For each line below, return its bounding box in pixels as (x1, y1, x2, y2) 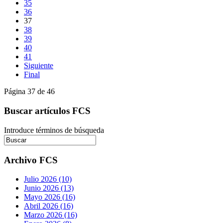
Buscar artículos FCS (4, 106, 91, 116)
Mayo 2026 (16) (24, 193, 75, 202)
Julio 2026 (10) (24, 175, 72, 184)
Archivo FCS (4, 154, 58, 165)
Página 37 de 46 (4, 87, 55, 96)
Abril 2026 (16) (24, 202, 73, 211)
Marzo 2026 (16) (24, 211, 77, 220)
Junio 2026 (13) (24, 184, 74, 193)
